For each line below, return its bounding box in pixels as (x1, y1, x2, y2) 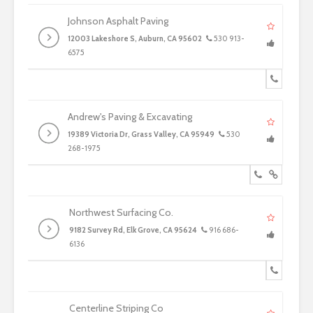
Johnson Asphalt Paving (68, 15, 169, 27)
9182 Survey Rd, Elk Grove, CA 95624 (68, 225, 197, 235)
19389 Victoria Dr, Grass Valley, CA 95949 (68, 129, 214, 139)
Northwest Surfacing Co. (68, 206, 173, 219)
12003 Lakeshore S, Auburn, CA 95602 (68, 34, 203, 43)
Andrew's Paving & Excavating (68, 110, 192, 123)
